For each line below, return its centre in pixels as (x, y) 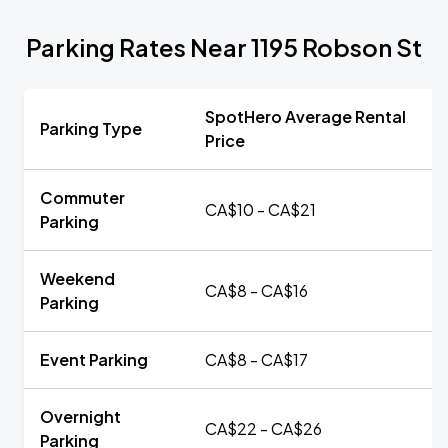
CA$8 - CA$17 (256, 359)
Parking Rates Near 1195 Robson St (224, 47)
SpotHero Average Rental (305, 116)
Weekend (77, 278)
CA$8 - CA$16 (256, 290)
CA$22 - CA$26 (263, 428)
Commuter (82, 197)
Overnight (80, 416)
